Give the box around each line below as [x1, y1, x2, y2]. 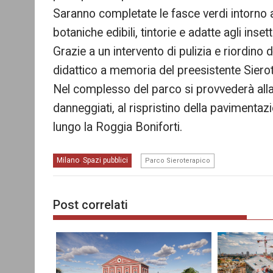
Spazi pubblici [83, 156, 128, 165]
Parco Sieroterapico [145, 157, 210, 165]
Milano [57, 156, 79, 165]
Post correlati [53, 197, 128, 212]
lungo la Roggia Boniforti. [53, 120, 182, 135]
